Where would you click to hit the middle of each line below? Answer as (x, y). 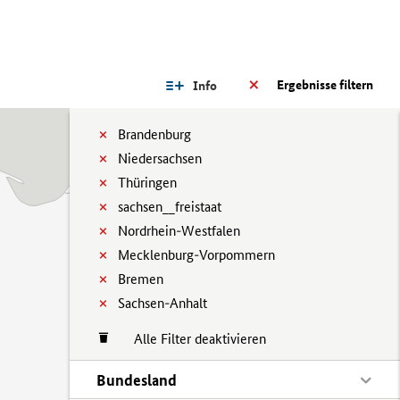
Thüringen (147, 183)
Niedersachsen (160, 158)
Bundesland (137, 380)
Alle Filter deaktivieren (191, 339)
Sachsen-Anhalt (162, 303)
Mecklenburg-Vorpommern (196, 255)
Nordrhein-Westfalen (179, 231)
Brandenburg (154, 134)
